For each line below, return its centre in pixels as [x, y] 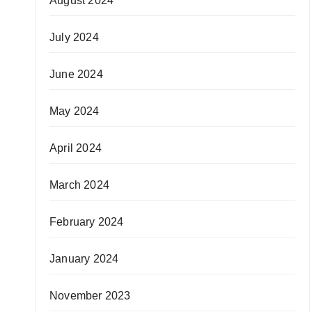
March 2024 [79, 185]
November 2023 [90, 296]
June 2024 [76, 74]
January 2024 [84, 259]
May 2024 [75, 111]
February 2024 [87, 222]
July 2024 [74, 37]
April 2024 [76, 148]
